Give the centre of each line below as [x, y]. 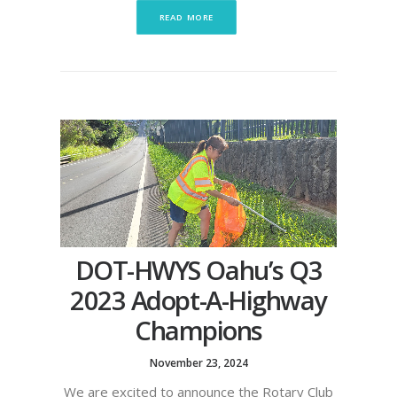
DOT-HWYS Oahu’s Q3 [198, 269]
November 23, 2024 [198, 362]
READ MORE [186, 17]
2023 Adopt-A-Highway [198, 300]
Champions [198, 330]
